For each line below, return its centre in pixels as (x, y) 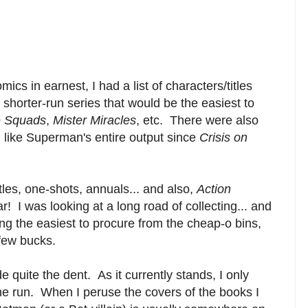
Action (214, 189)
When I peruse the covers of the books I (150, 292)
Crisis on (223, 137)
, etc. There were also (197, 120)
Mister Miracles (95, 120)
